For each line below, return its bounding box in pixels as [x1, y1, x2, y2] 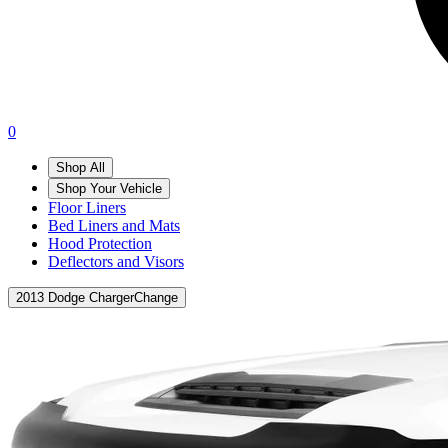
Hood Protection [48, 235, 152, 252]
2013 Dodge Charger [16, 290, 134, 305]
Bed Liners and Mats [48, 217, 180, 234]
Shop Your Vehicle [56, 181, 162, 196]
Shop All [56, 160, 105, 175]
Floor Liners [48, 199, 126, 216]
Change [134, 290, 178, 305]
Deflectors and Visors [48, 253, 184, 270]
